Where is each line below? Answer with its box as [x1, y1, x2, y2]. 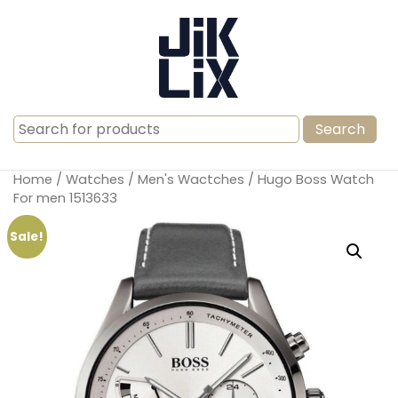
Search [12, 115, 62, 136]
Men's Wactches [138, 171, 244, 188]
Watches [66, 171, 124, 188]
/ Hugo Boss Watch [244, 171, 374, 188]
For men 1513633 [13, 189, 117, 207]
